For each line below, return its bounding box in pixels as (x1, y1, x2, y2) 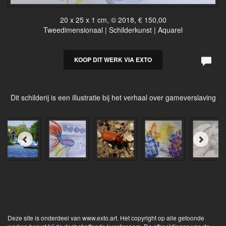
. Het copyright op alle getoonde (117, 213, 204, 222)
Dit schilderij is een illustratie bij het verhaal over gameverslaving (10, 92, 216, 103)
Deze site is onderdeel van (8, 213, 82, 222)
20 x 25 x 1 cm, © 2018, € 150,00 (60, 15, 166, 25)
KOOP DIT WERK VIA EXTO (74, 55, 152, 65)
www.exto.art (82, 213, 117, 222)
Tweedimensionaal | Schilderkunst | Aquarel (43, 25, 183, 35)
